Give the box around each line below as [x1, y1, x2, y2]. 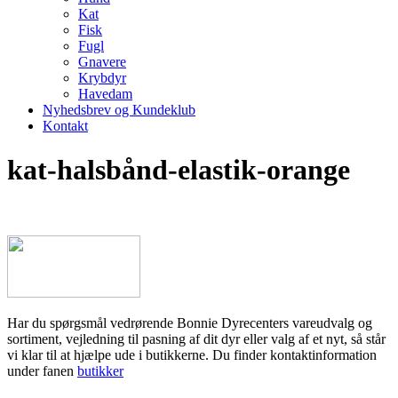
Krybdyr [78, 70, 126, 86]
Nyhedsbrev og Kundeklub [43, 102, 195, 118]
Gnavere [78, 54, 126, 70]
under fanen [7, 363, 77, 379]
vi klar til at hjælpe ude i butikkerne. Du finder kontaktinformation [7, 347, 377, 363]
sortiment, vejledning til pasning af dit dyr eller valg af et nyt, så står [7, 331, 386, 347]
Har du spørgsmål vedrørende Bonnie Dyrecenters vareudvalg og [7, 315, 372, 331]
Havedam [78, 86, 132, 102]
